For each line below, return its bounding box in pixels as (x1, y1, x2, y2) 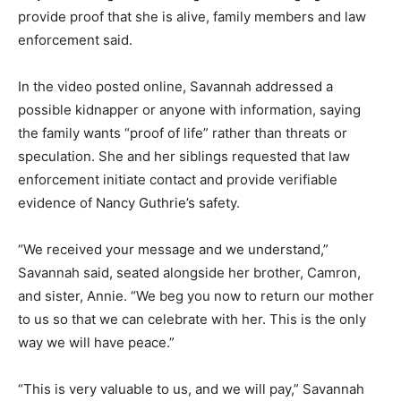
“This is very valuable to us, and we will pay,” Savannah (18, 380, 364, 398)
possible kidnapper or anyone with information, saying (18, 101, 361, 119)
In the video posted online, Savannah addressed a (18, 78, 333, 96)
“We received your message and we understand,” (18, 241, 328, 259)
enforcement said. (18, 31, 132, 49)
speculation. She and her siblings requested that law (18, 148, 350, 166)
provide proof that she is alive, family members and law (18, 8, 366, 26)
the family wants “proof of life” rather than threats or (18, 124, 347, 142)
